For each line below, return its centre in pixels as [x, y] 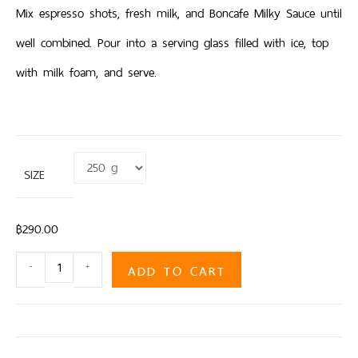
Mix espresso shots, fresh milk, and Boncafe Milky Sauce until [179, 13]
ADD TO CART [177, 269]
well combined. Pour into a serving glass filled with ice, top [172, 42]
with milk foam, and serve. [86, 72]
